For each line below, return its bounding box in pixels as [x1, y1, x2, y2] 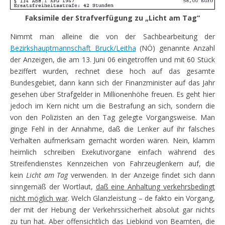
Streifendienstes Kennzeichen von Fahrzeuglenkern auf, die [10, 159, 215, 169]
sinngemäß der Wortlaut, [10, 182, 96, 192]
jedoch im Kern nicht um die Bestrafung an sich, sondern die [10, 101, 215, 111]
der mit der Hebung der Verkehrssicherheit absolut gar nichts [10, 205, 215, 215]
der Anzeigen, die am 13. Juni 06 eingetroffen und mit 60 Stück [10, 55, 215, 65]
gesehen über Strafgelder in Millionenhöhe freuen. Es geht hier [10, 89, 215, 99]
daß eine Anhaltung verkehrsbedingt [95, 182, 215, 192]
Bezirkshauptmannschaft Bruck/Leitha [10, 43, 136, 53]
